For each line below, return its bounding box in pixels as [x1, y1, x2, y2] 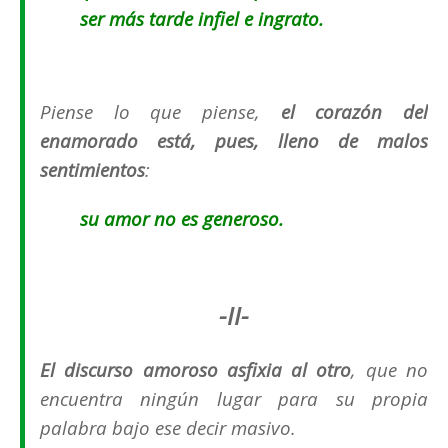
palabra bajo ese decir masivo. [40, 415, 296, 441]
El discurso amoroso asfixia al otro [40, 357, 352, 383]
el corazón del [280, 99, 429, 125]
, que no [351, 357, 429, 383]
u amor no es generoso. [88, 206, 284, 232]
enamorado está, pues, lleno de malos [40, 128, 428, 154]
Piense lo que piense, [40, 99, 281, 125]
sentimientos [40, 157, 145, 183]
